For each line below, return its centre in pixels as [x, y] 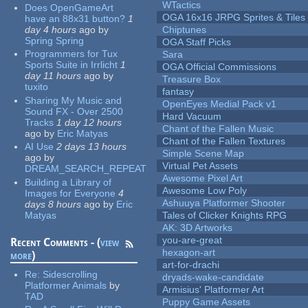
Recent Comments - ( [56, 242]
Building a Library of [68, 182]
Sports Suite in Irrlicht [71, 65]
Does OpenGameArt [69, 7]
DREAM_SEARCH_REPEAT [86, 169]
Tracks [40, 122]
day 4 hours [51, 29]
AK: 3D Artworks [198, 228]
